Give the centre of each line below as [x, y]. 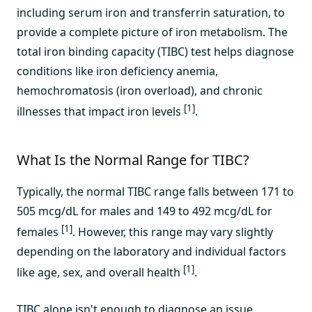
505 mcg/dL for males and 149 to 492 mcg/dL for [145, 211]
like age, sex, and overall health [100, 273]
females [39, 232]
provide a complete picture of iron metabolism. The [152, 32]
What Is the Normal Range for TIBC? [133, 159]
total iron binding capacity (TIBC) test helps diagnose [155, 51]
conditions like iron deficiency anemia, [117, 71]
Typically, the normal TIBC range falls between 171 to [155, 191]
